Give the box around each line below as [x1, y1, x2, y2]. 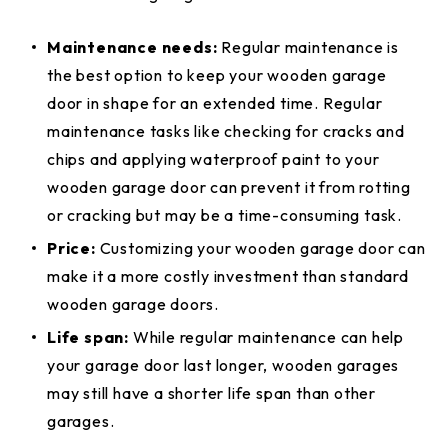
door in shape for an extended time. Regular [47, 93, 383, 113]
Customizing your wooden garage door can [99, 238, 426, 258]
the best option [47, 65, 164, 85]
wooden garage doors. [47, 294, 223, 314]
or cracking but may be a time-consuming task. [47, 205, 406, 225]
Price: [47, 238, 100, 258]
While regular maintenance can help [132, 327, 405, 347]
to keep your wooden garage [166, 65, 387, 85]
